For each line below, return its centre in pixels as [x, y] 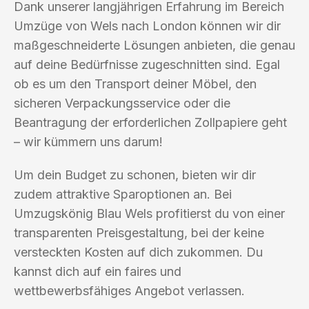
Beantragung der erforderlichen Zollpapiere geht [150, 122]
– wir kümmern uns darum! [88, 141]
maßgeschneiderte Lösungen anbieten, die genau [154, 45]
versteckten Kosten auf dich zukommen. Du [138, 252]
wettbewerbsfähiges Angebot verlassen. [129, 290]
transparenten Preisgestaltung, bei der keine [139, 232]
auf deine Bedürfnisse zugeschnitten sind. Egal [147, 64]
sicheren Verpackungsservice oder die [122, 103]
